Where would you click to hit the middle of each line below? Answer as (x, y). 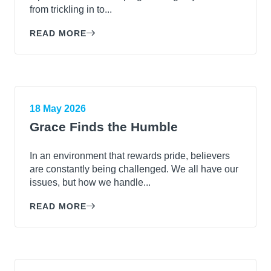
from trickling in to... (71, 9)
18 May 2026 (58, 108)
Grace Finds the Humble (104, 126)
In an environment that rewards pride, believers (130, 155)
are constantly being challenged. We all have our (134, 169)
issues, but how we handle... (90, 182)
